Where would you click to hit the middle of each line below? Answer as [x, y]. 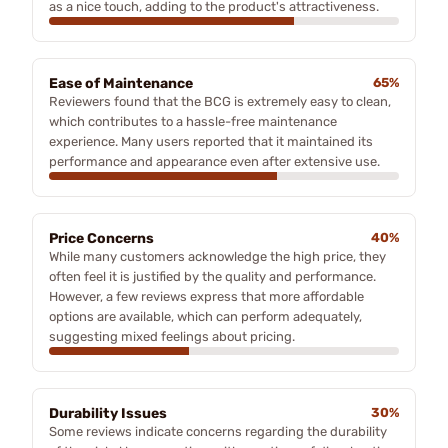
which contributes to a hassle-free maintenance [193, 121]
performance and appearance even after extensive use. [214, 161]
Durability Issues [108, 413]
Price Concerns [101, 238]
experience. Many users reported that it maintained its [211, 141]
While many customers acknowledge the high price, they [217, 256]
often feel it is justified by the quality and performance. [212, 276]
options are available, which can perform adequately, [205, 316]
